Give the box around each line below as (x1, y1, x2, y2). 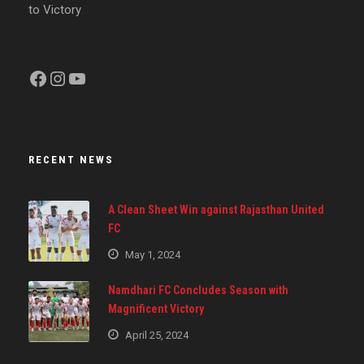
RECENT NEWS (28, 153, 114, 166)
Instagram (47, 66, 65, 89)
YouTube (67, 66, 77, 89)
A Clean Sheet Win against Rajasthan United (108, 202, 324, 216)
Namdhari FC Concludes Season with (108, 283, 288, 297)
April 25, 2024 (125, 328, 188, 341)
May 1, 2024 (125, 248, 180, 261)
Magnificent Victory (108, 301, 204, 315)
